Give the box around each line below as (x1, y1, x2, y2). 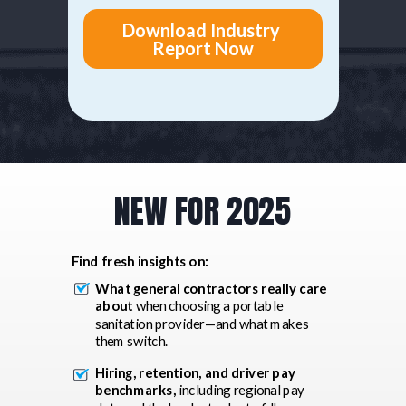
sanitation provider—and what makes (95, 315, 309, 332)
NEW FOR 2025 (113, 186, 291, 236)
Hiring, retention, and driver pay (95, 364, 296, 381)
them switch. (95, 333, 168, 350)
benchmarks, (95, 382, 177, 399)
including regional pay (176, 382, 304, 399)
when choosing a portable (132, 297, 284, 314)
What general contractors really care (95, 280, 327, 296)
